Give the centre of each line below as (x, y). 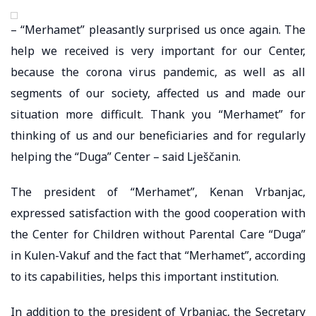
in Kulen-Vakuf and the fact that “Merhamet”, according (158, 255)
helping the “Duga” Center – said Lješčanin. (126, 156)
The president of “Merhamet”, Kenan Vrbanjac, (158, 192)
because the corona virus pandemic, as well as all (158, 72)
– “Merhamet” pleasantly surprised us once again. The (158, 29)
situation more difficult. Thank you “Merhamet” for (158, 114)
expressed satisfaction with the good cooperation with (158, 213)
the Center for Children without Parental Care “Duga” (158, 234)
